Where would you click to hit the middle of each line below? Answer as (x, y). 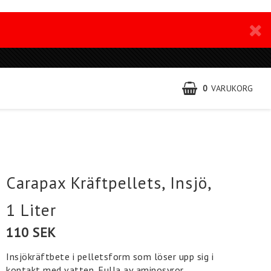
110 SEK (31, 232)
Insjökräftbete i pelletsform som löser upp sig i (110, 256)
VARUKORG (232, 88)
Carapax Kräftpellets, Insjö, (109, 183)
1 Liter (31, 210)
